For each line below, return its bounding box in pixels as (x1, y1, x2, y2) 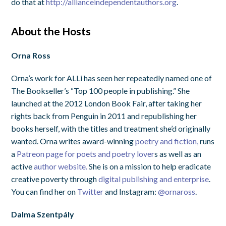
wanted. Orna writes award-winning (11, 136, 136, 146)
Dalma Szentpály (11, 209, 75, 219)
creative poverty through (11, 174, 99, 184)
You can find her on (11, 186, 78, 196)
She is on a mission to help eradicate (87, 161, 211, 171)
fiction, (174, 136, 200, 146)
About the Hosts (11, 24, 91, 37)
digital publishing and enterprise (98, 174, 209, 184)
